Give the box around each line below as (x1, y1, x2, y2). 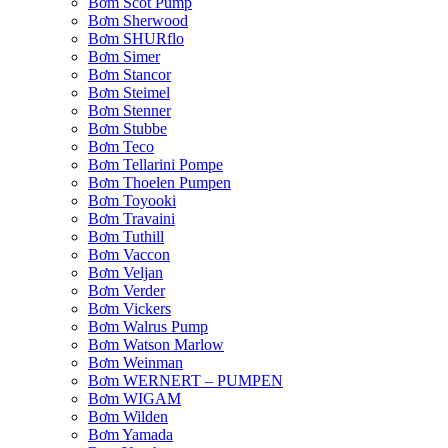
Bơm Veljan (88, 264, 163, 282)
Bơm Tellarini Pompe (88, 156, 223, 174)
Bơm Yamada (88, 426, 173, 444)
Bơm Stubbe (88, 120, 167, 138)
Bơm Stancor (88, 66, 171, 84)
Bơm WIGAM (88, 390, 181, 408)
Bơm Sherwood (88, 12, 188, 30)
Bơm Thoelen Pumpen (88, 174, 231, 192)
